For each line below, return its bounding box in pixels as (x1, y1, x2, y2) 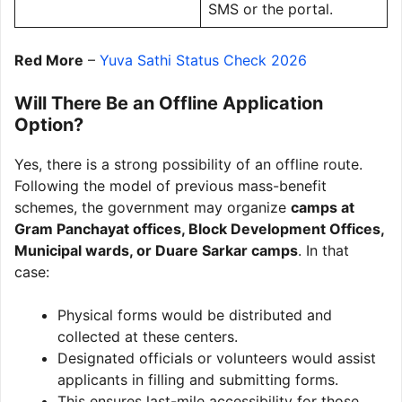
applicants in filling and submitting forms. (57, 370, 338, 389)
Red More (14, 50, 83, 69)
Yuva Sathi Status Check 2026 (100, 50, 307, 69)
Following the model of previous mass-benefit (14, 176, 327, 195)
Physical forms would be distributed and (57, 305, 332, 324)
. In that (298, 240, 349, 259)
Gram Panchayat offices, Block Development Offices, (14, 219, 384, 238)
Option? (14, 113, 83, 135)
